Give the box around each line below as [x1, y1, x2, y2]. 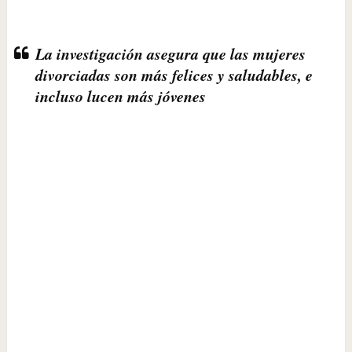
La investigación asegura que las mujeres [35, 42, 306, 64]
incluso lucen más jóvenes [35, 85, 206, 107]
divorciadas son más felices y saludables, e [35, 64, 313, 86]
